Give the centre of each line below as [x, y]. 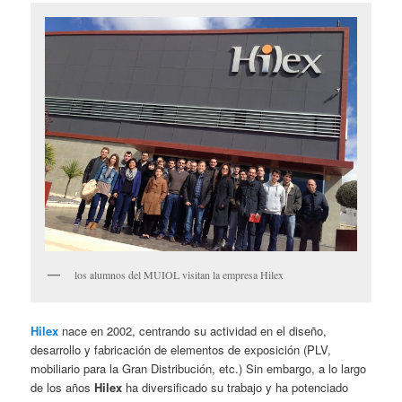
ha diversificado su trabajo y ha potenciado [236, 388]
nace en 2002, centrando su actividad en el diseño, [193, 331]
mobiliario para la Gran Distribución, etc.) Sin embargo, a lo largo [199, 369]
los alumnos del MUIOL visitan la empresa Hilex [179, 275]
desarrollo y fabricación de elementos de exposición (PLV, [181, 350]
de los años [63, 388]
